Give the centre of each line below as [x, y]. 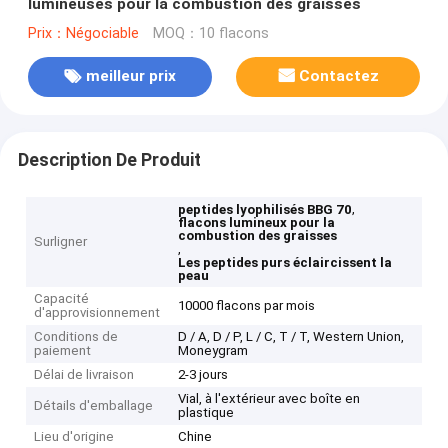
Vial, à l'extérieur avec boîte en [269, 399]
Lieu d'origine [74, 437]
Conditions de [76, 337]
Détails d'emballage [94, 406]
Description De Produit [109, 159]
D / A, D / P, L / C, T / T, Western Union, [291, 337]
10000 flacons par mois [247, 306]
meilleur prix [130, 76]
